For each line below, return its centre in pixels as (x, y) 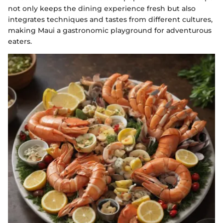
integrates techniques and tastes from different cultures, (110, 20)
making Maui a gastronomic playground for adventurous (110, 31)
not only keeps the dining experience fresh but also (102, 9)
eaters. (20, 42)
